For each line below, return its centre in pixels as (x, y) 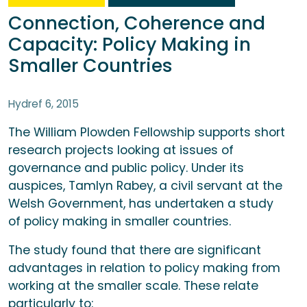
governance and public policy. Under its (126, 168)
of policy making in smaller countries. (120, 222)
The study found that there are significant (135, 250)
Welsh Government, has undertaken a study (141, 204)
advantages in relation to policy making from (144, 268)
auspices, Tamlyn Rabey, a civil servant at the (145, 186)
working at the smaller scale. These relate (133, 286)
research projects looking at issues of (121, 150)
